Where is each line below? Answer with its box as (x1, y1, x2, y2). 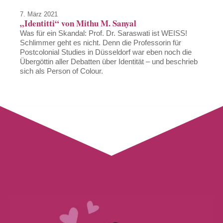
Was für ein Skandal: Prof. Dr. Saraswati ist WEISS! (20, 29, 188, 38)
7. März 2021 (20, 10, 58, 18)
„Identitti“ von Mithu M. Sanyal (20, 17, 137, 30)
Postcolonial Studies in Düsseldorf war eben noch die (20, 48, 192, 57)
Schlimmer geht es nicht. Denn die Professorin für (20, 38, 182, 47)
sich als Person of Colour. (20, 67, 104, 76)
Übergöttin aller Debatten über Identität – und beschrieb (20, 57, 198, 66)
